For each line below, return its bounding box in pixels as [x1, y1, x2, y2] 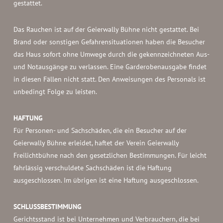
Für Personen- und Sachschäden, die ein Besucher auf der [13, 126, 187, 135]
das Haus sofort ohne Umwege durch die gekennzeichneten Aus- [13, 50, 209, 59]
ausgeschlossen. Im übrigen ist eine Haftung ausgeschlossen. [13, 176, 199, 185]
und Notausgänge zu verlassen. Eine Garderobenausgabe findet [13, 62, 207, 71]
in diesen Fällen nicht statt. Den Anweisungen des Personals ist [13, 75, 206, 84]
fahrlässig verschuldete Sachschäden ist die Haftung [13, 163, 172, 172]
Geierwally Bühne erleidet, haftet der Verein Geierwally [13, 138, 179, 147]
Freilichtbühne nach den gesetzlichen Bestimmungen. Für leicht [13, 151, 207, 160]
